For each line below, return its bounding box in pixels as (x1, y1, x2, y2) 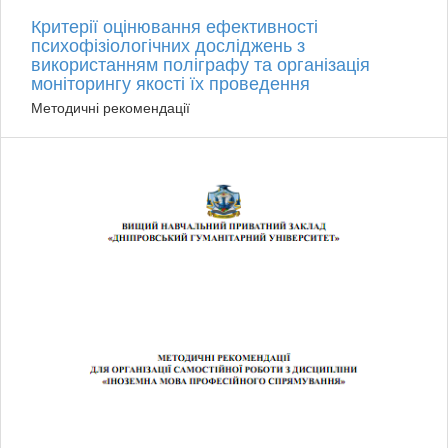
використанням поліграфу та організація (31, 50, 370, 77)
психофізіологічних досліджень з (31, 31, 305, 58)
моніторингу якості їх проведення (31, 69, 310, 96)
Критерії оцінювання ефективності (31, 12, 318, 39)
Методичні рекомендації (31, 97, 190, 118)
